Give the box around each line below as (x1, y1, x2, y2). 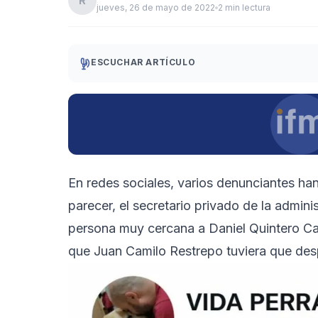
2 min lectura (218, 2, 270, 13)
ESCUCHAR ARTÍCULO (91, 57, 196, 67)
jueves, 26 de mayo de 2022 (97, 2, 215, 13)
